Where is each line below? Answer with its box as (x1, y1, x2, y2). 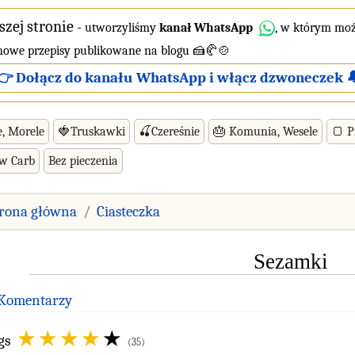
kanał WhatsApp (159, 21, 253, 35)
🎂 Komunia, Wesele (213, 124, 318, 139)
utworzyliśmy (85, 21, 159, 35)
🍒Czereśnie (139, 124, 200, 139)
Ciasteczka (97, 202, 160, 220)
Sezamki (253, 249, 328, 273)
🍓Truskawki (58, 124, 125, 139)
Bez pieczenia (48, 153, 118, 168)
